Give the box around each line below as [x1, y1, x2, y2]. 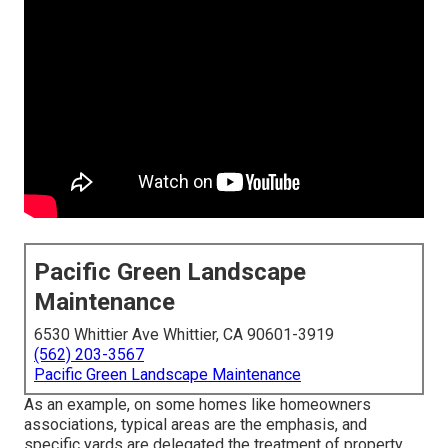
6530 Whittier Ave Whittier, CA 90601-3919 [34, 325, 334, 345]
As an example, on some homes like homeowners [24, 395, 371, 415]
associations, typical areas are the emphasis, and [24, 415, 367, 435]
